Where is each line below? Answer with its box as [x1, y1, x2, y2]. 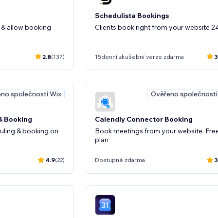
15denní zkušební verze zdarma [95, 53, 184, 60]
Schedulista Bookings [95, 11, 169, 20]
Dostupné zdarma [95, 156, 145, 163]
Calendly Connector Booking [95, 114, 193, 124]
